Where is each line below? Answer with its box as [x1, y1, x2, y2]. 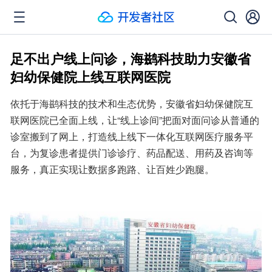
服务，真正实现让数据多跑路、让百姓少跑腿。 [10, 162, 214, 176]
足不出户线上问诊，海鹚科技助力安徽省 [10, 49, 251, 68]
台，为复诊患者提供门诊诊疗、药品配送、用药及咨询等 [10, 146, 253, 160]
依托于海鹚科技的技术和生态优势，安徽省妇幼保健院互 [10, 97, 253, 110]
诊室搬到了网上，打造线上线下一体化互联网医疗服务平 [10, 129, 253, 143]
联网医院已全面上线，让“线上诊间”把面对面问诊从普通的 [10, 113, 259, 127]
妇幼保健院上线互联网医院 [10, 67, 171, 86]
